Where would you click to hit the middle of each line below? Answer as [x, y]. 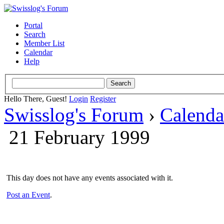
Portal [33, 25]
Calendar [38, 52]
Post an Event [28, 194]
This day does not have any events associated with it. [90, 177]
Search [35, 34]
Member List [44, 43]
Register [103, 98]
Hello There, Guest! [36, 98]
